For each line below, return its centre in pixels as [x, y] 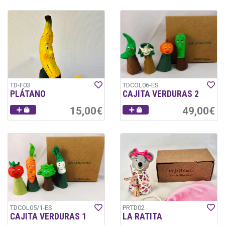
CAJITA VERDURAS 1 [48, 217]
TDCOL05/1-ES [31, 208]
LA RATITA [142, 217]
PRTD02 [134, 208]
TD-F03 [20, 85]
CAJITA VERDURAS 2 [161, 94]
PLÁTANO [28, 94]
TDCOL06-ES [140, 85]
